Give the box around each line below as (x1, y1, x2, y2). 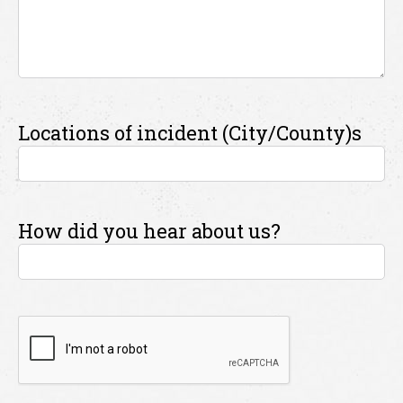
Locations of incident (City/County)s (18, 120, 362, 146)
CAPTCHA (17, 315, 115, 341)
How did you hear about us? (18, 218, 281, 244)
